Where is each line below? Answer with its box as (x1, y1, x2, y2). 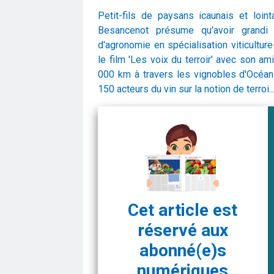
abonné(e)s (139, 240, 226, 261)
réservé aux (137, 220, 228, 240)
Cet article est (128, 199, 238, 220)
